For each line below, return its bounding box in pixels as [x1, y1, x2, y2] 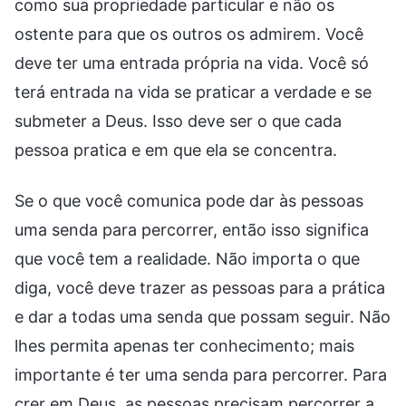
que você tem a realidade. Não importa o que [14, 248, 360, 268]
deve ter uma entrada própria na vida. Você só [14, 53, 369, 72]
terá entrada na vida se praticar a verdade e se [14, 82, 372, 101]
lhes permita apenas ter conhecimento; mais [14, 335, 354, 355]
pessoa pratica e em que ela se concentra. [14, 140, 337, 159]
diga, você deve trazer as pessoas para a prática [14, 277, 385, 297]
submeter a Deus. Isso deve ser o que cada [14, 111, 342, 130]
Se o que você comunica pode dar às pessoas [14, 190, 363, 210]
